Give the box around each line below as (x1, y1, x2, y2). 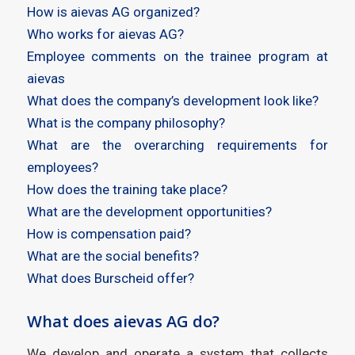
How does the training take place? (26, 181, 227, 198)
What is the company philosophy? (26, 115, 225, 132)
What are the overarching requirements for (26, 137, 329, 154)
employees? (26, 159, 98, 176)
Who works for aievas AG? (26, 26, 184, 43)
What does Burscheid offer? (26, 270, 194, 287)
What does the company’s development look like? (26, 93, 319, 109)
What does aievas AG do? (26, 311, 219, 333)
